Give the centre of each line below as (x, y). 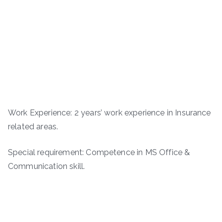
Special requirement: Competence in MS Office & (99, 153)
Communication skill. (47, 166)
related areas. (33, 127)
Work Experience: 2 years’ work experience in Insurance (110, 113)
